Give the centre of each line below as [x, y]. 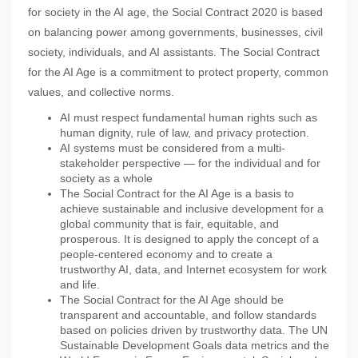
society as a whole [106, 179]
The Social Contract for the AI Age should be [172, 300]
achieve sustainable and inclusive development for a [192, 209]
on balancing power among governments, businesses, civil [175, 32]
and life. [80, 285]
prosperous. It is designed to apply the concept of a [189, 239]
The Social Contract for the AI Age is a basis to [177, 194]
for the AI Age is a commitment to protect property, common [178, 72]
